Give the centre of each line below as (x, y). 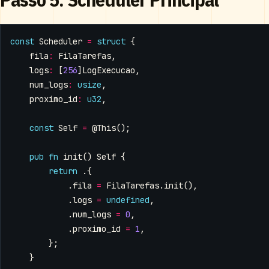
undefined (128, 200)
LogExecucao (109, 71)
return (63, 171)
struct (111, 42)
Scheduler (61, 42)
